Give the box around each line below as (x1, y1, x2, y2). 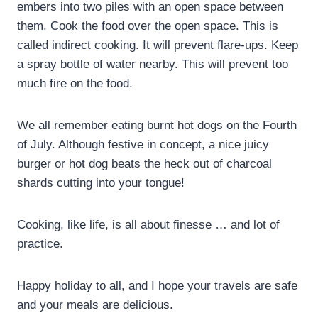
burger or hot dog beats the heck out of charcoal (17, 156, 272, 170)
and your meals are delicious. (17, 297, 173, 312)
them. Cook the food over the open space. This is (17, 18, 278, 33)
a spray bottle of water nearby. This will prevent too (17, 57, 288, 71)
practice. (17, 236, 63, 251)
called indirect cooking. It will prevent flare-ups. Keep (17, 38, 298, 52)
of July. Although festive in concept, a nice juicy (17, 137, 269, 151)
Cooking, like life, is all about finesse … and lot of (17, 217, 280, 231)
